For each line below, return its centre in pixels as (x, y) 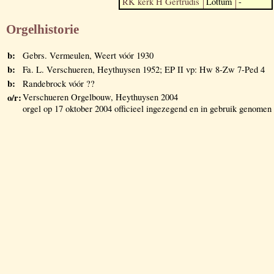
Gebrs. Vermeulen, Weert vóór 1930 (88, 56)
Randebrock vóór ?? (59, 84)
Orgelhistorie (43, 29)
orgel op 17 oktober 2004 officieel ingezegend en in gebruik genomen (147, 109)
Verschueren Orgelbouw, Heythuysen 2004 (100, 97)
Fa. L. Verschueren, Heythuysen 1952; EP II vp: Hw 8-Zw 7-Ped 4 (144, 70)
